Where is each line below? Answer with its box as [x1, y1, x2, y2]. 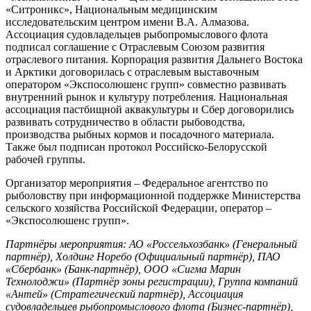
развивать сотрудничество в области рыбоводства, [6, 115, 245, 128]
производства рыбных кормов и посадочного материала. [6, 128, 274, 140]
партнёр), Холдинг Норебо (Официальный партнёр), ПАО [6, 250, 280, 262]
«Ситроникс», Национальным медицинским [6, 3, 217, 15]
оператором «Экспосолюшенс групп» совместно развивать [6, 78, 286, 90]
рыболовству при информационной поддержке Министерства [6, 189, 301, 201]
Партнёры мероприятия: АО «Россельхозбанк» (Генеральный [6, 237, 297, 250]
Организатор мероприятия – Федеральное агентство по [6, 176, 268, 189]
